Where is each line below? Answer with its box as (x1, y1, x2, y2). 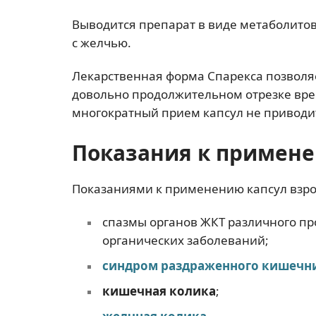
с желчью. (72, 34, 131, 51)
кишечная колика (102, 283, 216, 299)
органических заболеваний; (102, 232, 269, 248)
